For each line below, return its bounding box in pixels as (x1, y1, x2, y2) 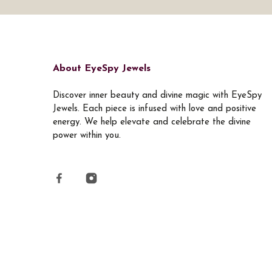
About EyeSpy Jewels (53, 64, 151, 74)
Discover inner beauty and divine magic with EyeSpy (53, 91, 262, 101)
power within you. (53, 131, 121, 141)
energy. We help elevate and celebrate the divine (53, 118, 251, 127)
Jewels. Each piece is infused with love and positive (53, 104, 256, 114)
